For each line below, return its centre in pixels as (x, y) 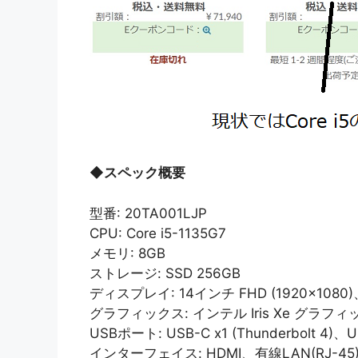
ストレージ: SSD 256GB (165, 273)
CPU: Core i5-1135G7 (158, 233)
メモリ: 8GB (127, 253)
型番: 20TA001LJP (148, 213)
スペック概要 (145, 173)
